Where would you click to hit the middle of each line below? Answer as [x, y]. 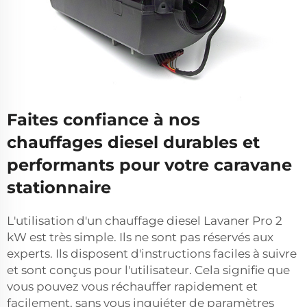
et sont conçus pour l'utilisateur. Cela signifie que [148, 270]
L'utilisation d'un [56, 221]
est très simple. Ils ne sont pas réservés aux [151, 237]
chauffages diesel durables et [133, 142]
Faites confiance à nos [103, 120]
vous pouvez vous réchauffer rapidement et [132, 286]
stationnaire [59, 187]
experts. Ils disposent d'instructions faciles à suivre [152, 254]
